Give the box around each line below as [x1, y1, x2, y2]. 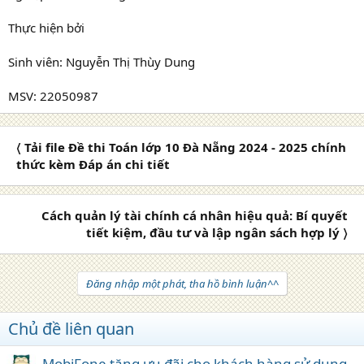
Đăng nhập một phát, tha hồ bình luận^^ [85, 275, 279, 291]
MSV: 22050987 [8, 87, 98, 104]
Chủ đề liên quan [8, 317, 134, 340]
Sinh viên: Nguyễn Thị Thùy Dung [8, 53, 195, 70]
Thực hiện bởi [8, 19, 84, 36]
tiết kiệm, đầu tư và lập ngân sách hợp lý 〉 [86, 223, 348, 240]
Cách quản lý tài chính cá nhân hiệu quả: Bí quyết [41, 206, 348, 223]
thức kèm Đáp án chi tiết [16, 155, 170, 172]
